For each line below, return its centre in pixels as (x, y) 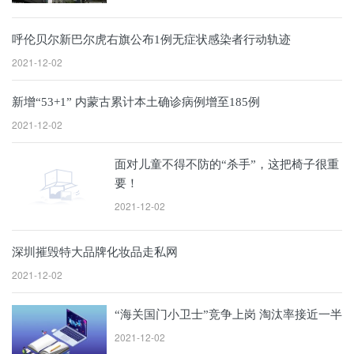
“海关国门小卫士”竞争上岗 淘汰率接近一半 (228, 314)
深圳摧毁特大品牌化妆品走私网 (95, 252)
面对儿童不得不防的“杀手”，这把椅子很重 (227, 164)
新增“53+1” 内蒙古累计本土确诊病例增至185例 (136, 102)
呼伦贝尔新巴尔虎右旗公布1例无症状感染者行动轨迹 (151, 40)
